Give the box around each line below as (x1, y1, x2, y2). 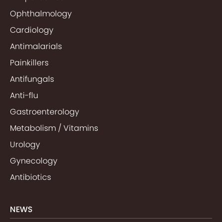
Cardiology (10, 24, 54, 36)
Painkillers (10, 57, 49, 69)
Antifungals (10, 73, 54, 85)
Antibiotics (10, 171, 51, 183)
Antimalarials (10, 41, 62, 53)
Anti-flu (10, 90, 38, 102)
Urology (10, 139, 40, 151)
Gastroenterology (10, 106, 79, 118)
